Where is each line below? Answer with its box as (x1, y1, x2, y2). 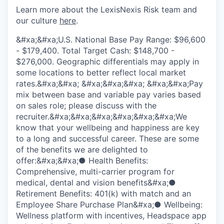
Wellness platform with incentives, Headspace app (16, 210, 206, 220)
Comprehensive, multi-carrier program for (16, 166, 174, 176)
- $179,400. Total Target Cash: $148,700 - (16, 45, 174, 55)
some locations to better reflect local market (16, 67, 186, 77)
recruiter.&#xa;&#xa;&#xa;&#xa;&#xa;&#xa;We (16, 111, 187, 121)
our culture (16, 15, 59, 25)
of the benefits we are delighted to (16, 144, 148, 154)
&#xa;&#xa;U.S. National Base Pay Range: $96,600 (16, 34, 205, 44)
